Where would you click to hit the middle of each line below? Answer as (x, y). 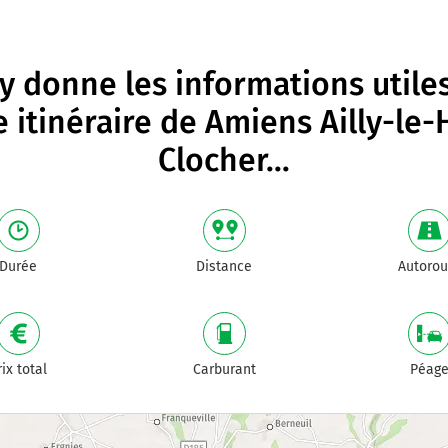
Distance (224, 266)
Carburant (224, 369)
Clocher (212, 160)
